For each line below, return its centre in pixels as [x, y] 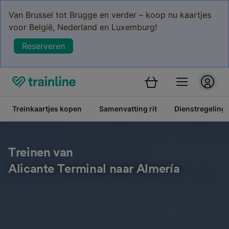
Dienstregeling [200, 109]
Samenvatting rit [128, 109]
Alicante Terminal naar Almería [94, 169]
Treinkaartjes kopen [47, 109]
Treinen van [41, 153]
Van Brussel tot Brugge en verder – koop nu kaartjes [110, 15]
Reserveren [43, 46]
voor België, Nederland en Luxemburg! [83, 27]
